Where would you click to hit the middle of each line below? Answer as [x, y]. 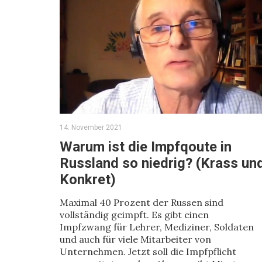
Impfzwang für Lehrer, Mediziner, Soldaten [157, 227]
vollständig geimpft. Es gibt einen [134, 215]
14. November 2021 [91, 127]
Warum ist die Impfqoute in [146, 147]
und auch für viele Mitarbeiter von [135, 239]
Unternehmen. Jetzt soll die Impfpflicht [148, 251]
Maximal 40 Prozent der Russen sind [142, 202]
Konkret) [88, 180]
